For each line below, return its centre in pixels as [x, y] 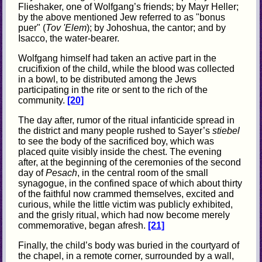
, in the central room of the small [143, 173]
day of [32, 173]
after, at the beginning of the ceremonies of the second [130, 163]
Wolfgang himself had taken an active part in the [118, 58]
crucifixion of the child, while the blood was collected [127, 69]
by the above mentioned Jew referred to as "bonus [122, 18]
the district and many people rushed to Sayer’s [116, 131]
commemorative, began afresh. [83, 226]
